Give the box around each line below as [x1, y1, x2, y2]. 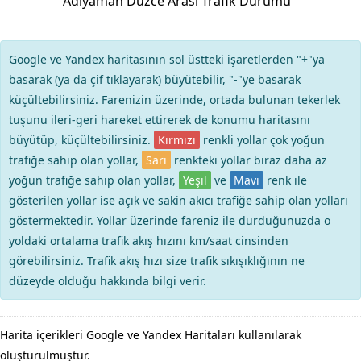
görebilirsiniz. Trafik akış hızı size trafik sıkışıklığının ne [9, 253, 305, 268]
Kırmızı [158, 132, 196, 147]
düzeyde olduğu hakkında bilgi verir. [9, 273, 206, 288]
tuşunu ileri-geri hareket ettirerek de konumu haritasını [9, 112, 310, 127]
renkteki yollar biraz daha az [171, 152, 327, 168]
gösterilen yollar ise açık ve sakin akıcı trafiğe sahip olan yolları [9, 193, 348, 208]
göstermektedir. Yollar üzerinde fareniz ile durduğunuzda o [9, 213, 330, 228]
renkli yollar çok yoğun [200, 132, 325, 147]
